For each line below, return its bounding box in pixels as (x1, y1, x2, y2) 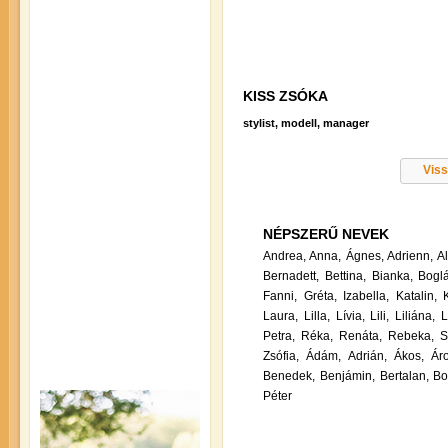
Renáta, (339, 329, 382, 344)
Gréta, (303, 289, 337, 304)
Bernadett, (263, 269, 319, 284)
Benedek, (263, 369, 315, 384)
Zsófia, (263, 349, 299, 364)
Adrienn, (387, 249, 434, 264)
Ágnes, (345, 249, 384, 264)
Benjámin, (319, 369, 375, 384)
